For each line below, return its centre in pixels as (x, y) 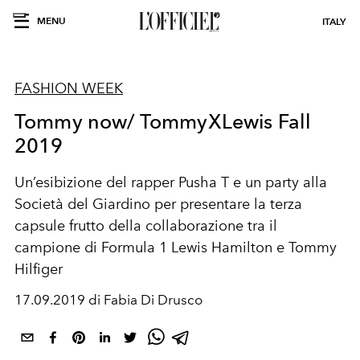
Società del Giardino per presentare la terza (158, 204)
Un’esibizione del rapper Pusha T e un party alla (171, 182)
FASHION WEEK (69, 88)
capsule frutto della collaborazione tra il (146, 226)
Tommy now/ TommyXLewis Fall (163, 121)
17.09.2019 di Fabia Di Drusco (108, 300)
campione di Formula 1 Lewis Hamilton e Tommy (176, 247)
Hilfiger (39, 269)
